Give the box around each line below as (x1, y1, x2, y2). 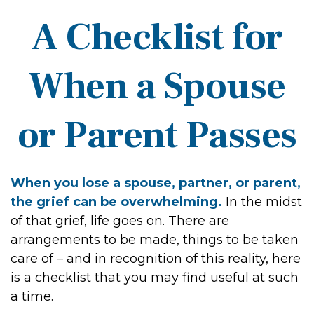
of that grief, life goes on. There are (11, 213, 229, 228)
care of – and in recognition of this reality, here (11, 251, 301, 266)
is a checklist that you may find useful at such (11, 270, 299, 285)
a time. (11, 289, 53, 304)
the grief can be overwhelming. (11, 194, 222, 210)
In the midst (222, 194, 302, 210)
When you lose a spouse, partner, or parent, (11, 175, 301, 191)
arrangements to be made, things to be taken (11, 232, 299, 247)
